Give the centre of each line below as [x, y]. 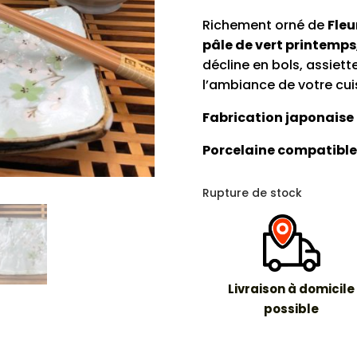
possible [292, 309]
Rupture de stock [252, 194]
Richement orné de [265, 25]
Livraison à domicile [292, 289]
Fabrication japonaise [278, 117]
